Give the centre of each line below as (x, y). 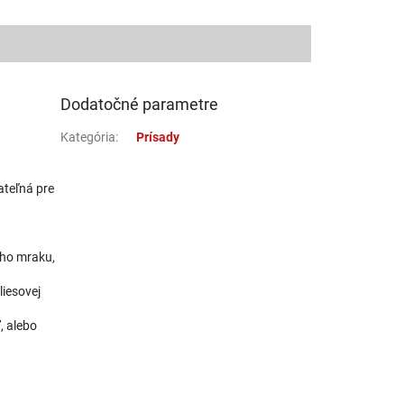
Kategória (88, 137)
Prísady (158, 137)
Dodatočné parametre (140, 104)
